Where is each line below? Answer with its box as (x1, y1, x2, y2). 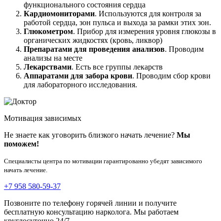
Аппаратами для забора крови (24, 72, 132, 80)
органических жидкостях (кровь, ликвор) (24, 36, 162, 45)
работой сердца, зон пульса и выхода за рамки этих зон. (24, 18, 211, 27)
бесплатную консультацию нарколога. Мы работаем (4, 208, 179, 217)
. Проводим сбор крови (132, 72, 211, 80)
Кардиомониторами (24, 9, 95, 18)
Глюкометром (24, 27, 73, 36)
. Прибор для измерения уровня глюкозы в (73, 27, 216, 36)
